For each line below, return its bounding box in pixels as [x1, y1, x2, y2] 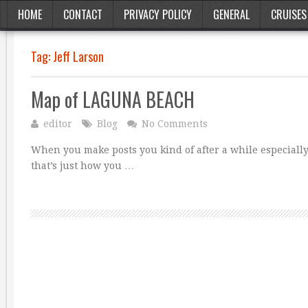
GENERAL [213, 6, 250, 23]
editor [43, 118, 72, 129]
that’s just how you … [31, 160, 134, 171]
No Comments [142, 118, 208, 129]
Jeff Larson [53, 47, 104, 65]
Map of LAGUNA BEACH [31, 85, 195, 113]
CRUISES [271, 6, 307, 23]
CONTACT [63, 6, 102, 23]
